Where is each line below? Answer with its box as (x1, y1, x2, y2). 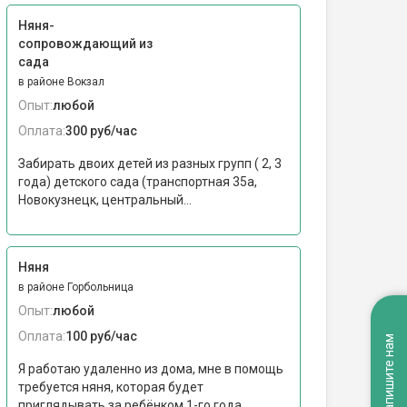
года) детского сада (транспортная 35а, (18, 174, 257, 189)
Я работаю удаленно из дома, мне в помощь (18, 362, 283, 376)
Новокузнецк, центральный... (18, 193, 192, 207)
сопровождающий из (18, 36, 153, 51)
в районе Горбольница (18, 281, 134, 293)
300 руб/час (65, 124, 137, 138)
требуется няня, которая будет (18, 380, 203, 394)
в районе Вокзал (18, 75, 104, 88)
